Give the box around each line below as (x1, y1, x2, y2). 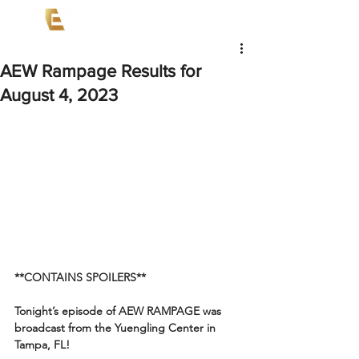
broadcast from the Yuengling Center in (14, 320, 219, 335)
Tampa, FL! (14, 337, 70, 352)
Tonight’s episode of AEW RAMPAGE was (14, 303, 224, 318)
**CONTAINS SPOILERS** (14, 269, 146, 284)
